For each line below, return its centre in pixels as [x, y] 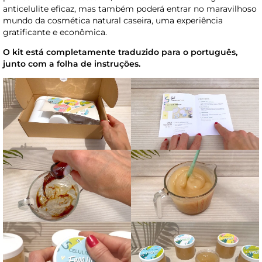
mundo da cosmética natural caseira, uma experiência [113, 20]
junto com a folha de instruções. [72, 63]
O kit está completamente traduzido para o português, [120, 52]
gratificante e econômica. [55, 32]
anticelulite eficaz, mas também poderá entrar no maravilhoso [130, 8]
